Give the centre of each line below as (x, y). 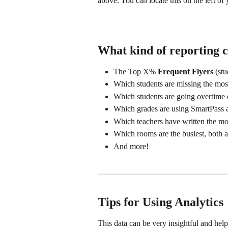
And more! (131, 146)
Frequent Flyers (186, 71)
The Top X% (136, 71)
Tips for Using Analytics (161, 202)
